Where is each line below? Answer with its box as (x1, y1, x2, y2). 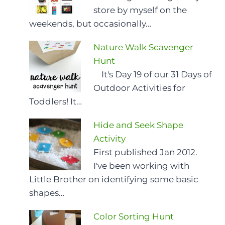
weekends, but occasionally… (29, 18, 151, 29)
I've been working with (93, 160, 190, 171)
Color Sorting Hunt (93, 211, 174, 221)
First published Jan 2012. (93, 147, 200, 157)
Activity (93, 133, 126, 144)
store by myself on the (93, 5, 187, 15)
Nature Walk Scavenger (93, 42, 194, 52)
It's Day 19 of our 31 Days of (93, 69, 212, 79)
